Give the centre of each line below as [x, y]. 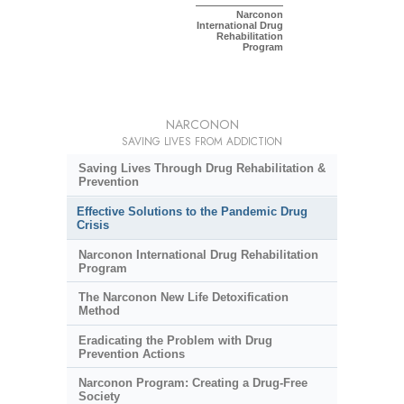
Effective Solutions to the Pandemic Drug [192, 211]
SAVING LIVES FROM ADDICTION [202, 142]
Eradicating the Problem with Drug [175, 340]
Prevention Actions [131, 353]
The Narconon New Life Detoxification [183, 298]
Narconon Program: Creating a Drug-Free [193, 383]
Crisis [93, 225]
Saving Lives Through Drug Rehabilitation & [202, 169]
